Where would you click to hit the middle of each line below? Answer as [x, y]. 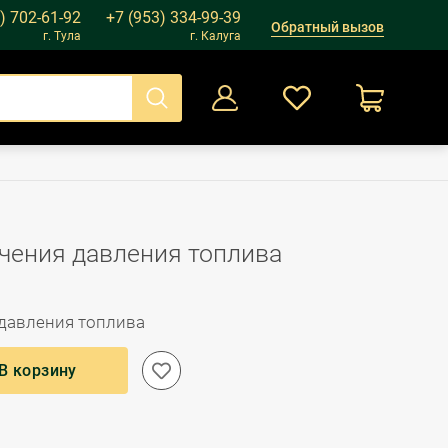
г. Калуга [215, 35]
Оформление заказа [290, 177]
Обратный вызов [327, 27]
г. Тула [62, 35]
